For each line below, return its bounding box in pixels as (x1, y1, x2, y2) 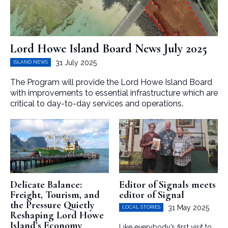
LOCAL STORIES (122, 204, 160, 210)
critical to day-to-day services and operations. (10, 98, 183, 108)
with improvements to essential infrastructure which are (10, 88, 218, 98)
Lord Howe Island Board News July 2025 (10, 41, 207, 56)
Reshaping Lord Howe (10, 209, 104, 222)
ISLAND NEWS (13, 59, 48, 65)
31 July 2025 (55, 58, 97, 67)
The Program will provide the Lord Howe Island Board (10, 77, 212, 87)
